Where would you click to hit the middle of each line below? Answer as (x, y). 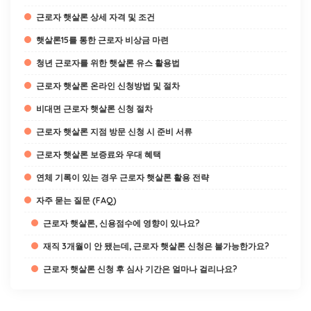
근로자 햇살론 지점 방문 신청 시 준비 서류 (114, 132)
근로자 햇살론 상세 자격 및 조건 (95, 17)
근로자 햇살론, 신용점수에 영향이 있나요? (121, 223)
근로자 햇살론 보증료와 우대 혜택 (99, 154)
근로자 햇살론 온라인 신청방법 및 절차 (108, 86)
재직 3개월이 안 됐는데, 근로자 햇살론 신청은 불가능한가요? (156, 246)
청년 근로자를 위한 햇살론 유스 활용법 (108, 63)
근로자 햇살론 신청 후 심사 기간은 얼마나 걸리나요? (140, 269)
